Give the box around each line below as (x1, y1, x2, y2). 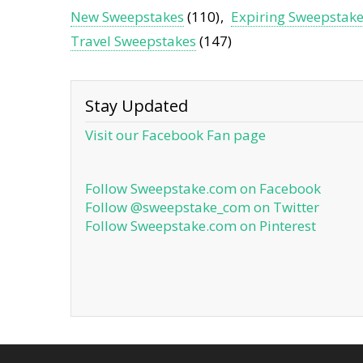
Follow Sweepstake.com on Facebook (85, 179, 321, 199)
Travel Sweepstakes (70, 32, 196, 50)
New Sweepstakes (70, 7, 184, 27)
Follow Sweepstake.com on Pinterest (85, 216, 316, 236)
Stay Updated (85, 95, 188, 117)
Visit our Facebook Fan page (85, 126, 266, 145)
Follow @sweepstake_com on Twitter (85, 198, 319, 217)
